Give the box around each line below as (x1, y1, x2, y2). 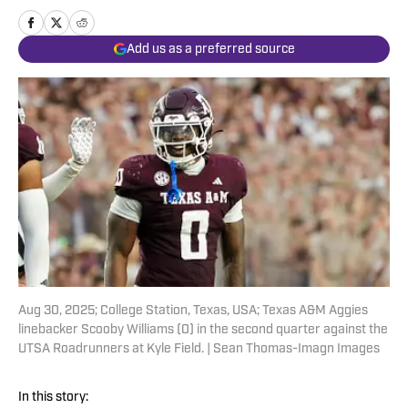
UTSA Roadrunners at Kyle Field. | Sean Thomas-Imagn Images (18, 342, 380, 357)
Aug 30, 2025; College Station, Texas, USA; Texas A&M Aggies (18, 304, 368, 319)
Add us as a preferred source (126, 42, 295, 56)
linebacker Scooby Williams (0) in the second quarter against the (18, 323, 388, 338)
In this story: (18, 391, 88, 405)
